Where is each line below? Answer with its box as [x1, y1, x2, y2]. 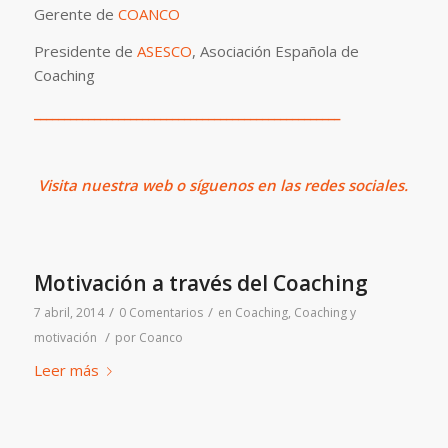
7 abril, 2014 [33, 303, 104, 321]
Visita [33, 175, 77, 195]
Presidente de [33, 40, 137, 61]
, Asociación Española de [191, 40, 359, 61]
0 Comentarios [118, 303, 203, 321]
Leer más [33, 359, 99, 380]
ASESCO [136, 40, 192, 61]
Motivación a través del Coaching [33, 268, 368, 297]
